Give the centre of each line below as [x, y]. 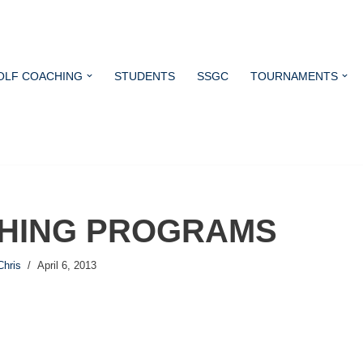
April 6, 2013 [67, 266]
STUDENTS [145, 76]
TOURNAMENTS [294, 76]
